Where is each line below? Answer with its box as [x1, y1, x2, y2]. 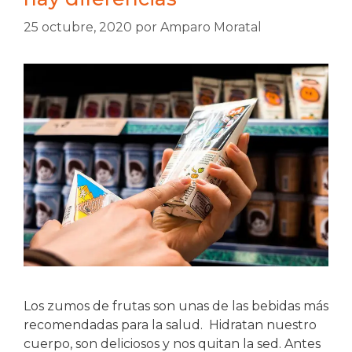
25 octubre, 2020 [24, 19, 132, 35]
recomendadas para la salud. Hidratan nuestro [24, 317, 317, 333]
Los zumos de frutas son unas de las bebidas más [24, 299, 328, 314]
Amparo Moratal [160, 19, 262, 35]
